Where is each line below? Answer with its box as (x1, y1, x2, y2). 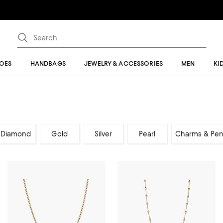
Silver (94, 130, 112, 138)
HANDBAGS (30, 60, 66, 67)
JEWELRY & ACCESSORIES (84, 60, 163, 67)
